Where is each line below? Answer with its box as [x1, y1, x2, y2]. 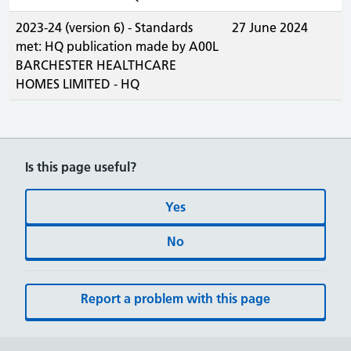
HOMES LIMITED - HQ [16, 76, 139, 92]
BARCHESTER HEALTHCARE [16, 57, 176, 73]
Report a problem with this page [81, 291, 270, 306]
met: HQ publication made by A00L [16, 38, 219, 54]
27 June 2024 [232, 20, 308, 35]
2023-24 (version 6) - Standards [16, 20, 193, 35]
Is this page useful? [25, 159, 136, 175]
